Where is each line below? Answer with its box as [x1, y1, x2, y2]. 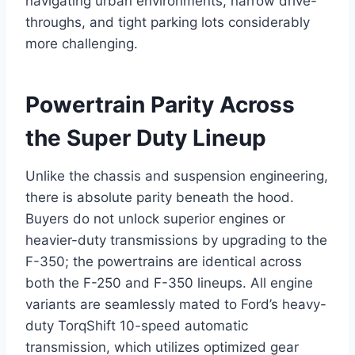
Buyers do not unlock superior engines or [25, 211, 285, 227]
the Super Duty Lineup [25, 124, 266, 152]
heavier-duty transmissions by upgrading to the [25, 232, 327, 249]
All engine [246, 275, 313, 292]
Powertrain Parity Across [25, 91, 295, 119]
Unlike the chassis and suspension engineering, [25, 168, 328, 185]
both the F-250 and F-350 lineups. [25, 275, 246, 292]
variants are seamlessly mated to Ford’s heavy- [25, 296, 326, 313]
